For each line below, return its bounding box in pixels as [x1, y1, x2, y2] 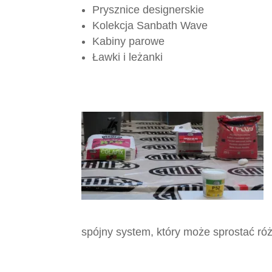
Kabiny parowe [92, 35, 165, 48]
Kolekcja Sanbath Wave [92, 19, 208, 32]
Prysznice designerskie [92, 4, 205, 16]
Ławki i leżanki [92, 51, 163, 64]
